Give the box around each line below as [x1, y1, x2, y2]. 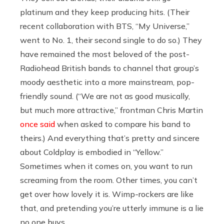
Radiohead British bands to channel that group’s [20, 62, 199, 73]
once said [20, 118, 55, 129]
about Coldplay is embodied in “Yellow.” [20, 146, 163, 157]
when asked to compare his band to [55, 118, 190, 129]
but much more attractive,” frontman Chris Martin [20, 104, 203, 115]
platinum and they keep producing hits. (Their [20, 6, 189, 17]
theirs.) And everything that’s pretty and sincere [20, 132, 199, 143]
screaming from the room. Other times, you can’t [20, 174, 197, 185]
